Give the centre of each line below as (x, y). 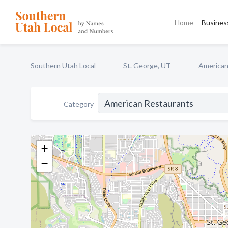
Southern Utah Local (63, 65)
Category (79, 104)
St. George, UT (147, 65)
